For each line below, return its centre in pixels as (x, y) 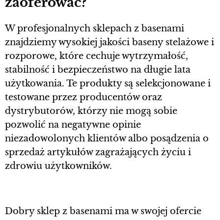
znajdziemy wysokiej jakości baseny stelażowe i (110, 42)
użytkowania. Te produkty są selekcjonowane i (108, 84)
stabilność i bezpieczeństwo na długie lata (98, 70)
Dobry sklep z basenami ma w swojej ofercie (103, 211)
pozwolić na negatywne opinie (73, 125)
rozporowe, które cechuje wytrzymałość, (96, 56)
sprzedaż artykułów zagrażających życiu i (98, 152)
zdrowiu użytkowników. (58, 166)
